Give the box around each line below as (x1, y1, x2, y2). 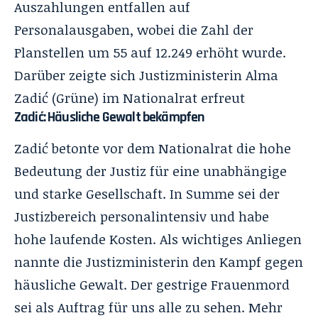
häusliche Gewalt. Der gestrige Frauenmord (14, 275, 290, 295)
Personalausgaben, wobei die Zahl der (14, 21, 253, 40)
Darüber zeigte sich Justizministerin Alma (14, 66, 278, 85)
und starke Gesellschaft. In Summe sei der (14, 185, 280, 204)
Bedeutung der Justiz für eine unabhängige (14, 162, 287, 181)
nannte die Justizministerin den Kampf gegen (14, 253, 303, 272)
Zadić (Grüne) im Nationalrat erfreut (14, 89, 245, 108)
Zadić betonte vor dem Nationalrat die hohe (14, 139, 291, 158)
